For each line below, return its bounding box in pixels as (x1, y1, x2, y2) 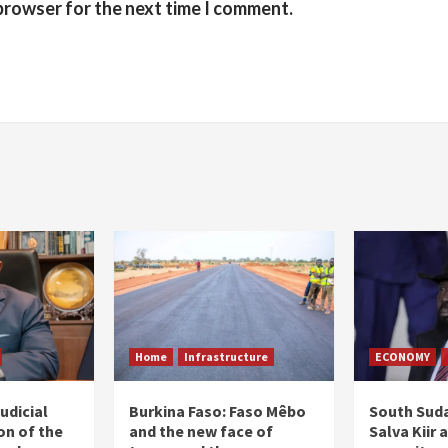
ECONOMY (375, 349, 430, 365)
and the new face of (129, 421, 273, 442)
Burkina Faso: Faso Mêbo (129, 401, 306, 422)
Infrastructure (184, 349, 268, 365)
